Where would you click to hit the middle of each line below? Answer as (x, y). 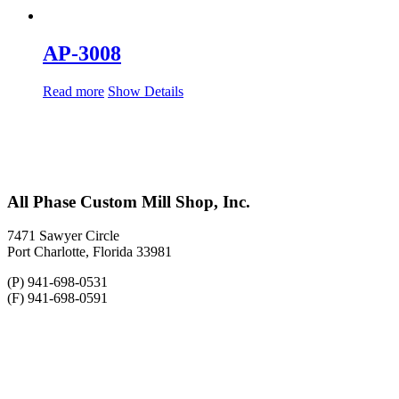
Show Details (146, 91)
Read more (73, 91)
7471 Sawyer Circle (63, 236)
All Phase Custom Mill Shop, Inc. (129, 201)
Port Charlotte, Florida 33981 (90, 252)
